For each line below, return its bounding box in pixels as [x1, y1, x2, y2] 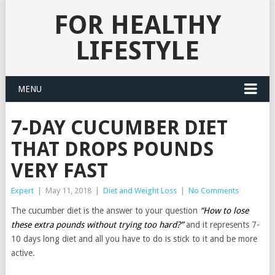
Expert [10, 186, 34, 195]
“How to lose [199, 206, 249, 215]
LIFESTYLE [75, 36, 199, 66]
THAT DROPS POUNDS [10, 137, 214, 161]
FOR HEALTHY [53, 10, 221, 40]
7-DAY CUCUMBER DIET [10, 116, 228, 139]
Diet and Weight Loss [103, 186, 177, 195]
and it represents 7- [183, 220, 260, 230]
